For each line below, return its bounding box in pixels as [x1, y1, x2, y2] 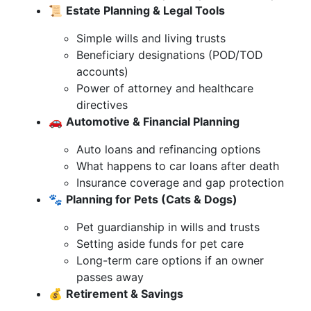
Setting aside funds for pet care [76, 237, 244, 251]
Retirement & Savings [66, 287, 183, 301]
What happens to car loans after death [76, 159, 279, 173]
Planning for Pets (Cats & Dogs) [66, 192, 237, 206]
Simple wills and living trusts [76, 31, 226, 45]
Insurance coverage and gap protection [76, 176, 284, 190]
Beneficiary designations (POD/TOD [76, 48, 263, 62]
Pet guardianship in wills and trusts [76, 220, 260, 234]
